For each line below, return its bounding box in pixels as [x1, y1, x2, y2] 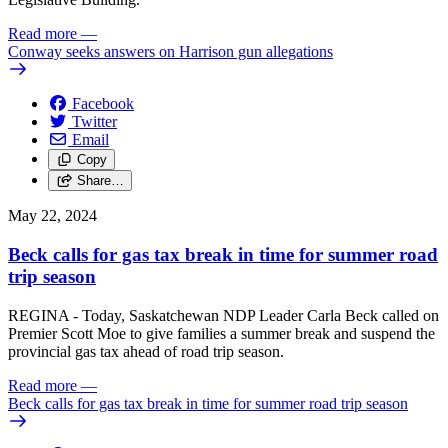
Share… [76, 173, 124, 189]
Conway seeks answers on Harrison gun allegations [8, 43, 333, 61]
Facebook [72, 95, 134, 113]
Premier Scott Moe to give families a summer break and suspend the [8, 324, 435, 342]
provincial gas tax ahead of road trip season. [8, 342, 288, 360]
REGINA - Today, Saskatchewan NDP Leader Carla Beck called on [8, 306, 439, 324]
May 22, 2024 [8, 207, 97, 225]
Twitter [72, 113, 117, 131]
